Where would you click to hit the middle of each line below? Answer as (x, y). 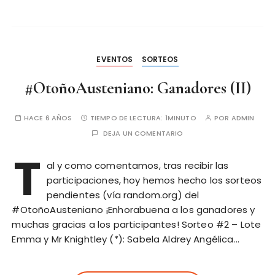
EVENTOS (115, 60)
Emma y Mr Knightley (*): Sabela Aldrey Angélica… (126, 239)
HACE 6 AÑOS (48, 118)
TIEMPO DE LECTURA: (127, 118)
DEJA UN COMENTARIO (143, 134)
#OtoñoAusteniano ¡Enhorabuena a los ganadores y (134, 210)
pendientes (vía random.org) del (123, 195)
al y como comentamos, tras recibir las (137, 166)
